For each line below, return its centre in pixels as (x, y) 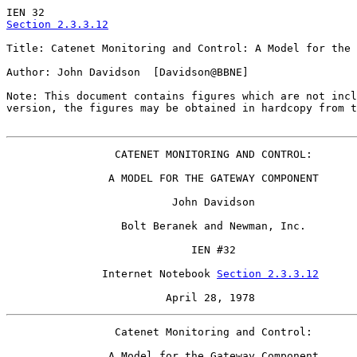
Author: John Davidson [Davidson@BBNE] (127, 72)
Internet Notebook (112, 274)
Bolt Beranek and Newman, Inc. (156, 226)
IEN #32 (121, 250)
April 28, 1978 (131, 298)
